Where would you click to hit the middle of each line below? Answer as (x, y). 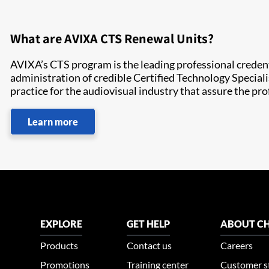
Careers (237, 245)
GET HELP (149, 224)
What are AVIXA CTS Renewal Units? (112, 38)
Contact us (150, 245)
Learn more (53, 122)
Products (59, 245)
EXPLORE (62, 224)
